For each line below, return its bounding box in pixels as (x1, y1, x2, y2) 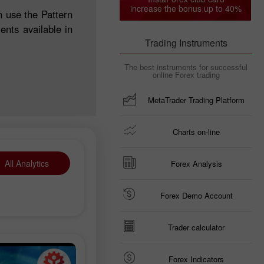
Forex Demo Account (160, 190, 233, 201)
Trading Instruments (144, 36, 227, 49)
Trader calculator (168, 222, 225, 233)
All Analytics (4, 157, 49, 169)
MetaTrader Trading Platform (148, 94, 245, 105)
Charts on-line (173, 126, 220, 137)
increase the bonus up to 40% (130, 2, 242, 14)
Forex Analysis (170, 158, 222, 169)
